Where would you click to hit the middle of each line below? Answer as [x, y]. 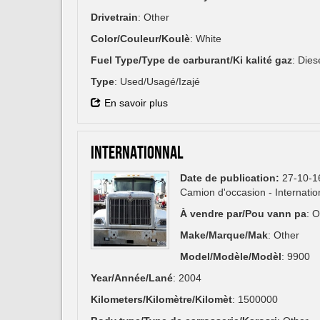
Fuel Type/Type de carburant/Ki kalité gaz [191, 60]
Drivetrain [114, 17]
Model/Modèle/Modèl [231, 257]
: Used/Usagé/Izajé [157, 82]
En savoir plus [136, 103]
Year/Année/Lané [132, 278]
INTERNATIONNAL [137, 154]
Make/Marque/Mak [224, 235]
